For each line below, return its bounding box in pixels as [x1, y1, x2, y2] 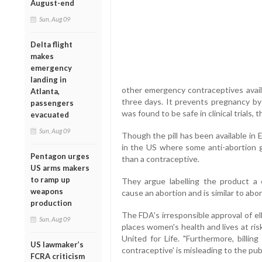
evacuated [30, 109, 69, 119]
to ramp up [30, 174, 70, 184]
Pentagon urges [30, 151, 89, 161]
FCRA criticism [30, 251, 85, 261]
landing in [30, 74, 67, 84]
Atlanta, [30, 86, 60, 96]
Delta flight [30, 39, 73, 49]
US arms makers [30, 163, 89, 173]
